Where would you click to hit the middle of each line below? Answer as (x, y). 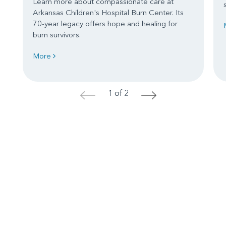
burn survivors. (59, 34)
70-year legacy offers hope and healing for (105, 23)
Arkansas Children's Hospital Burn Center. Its (108, 12)
